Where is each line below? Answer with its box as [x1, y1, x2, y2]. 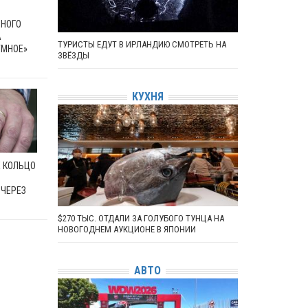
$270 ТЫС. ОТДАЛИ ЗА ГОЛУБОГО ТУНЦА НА [57, 212, 224, 223]
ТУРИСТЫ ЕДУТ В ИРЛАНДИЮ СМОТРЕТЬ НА [57, 38, 226, 49]
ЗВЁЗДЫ [57, 49, 89, 60]
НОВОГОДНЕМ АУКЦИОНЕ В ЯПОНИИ [57, 223, 196, 234]
